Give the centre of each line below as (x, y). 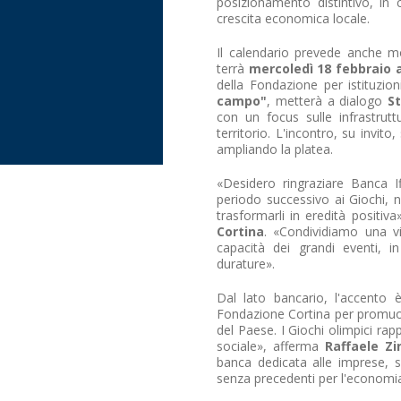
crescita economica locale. (293, 18)
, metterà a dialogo (325, 101)
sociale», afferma (271, 346)
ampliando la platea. (275, 149)
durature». (246, 264)
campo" (242, 101)
